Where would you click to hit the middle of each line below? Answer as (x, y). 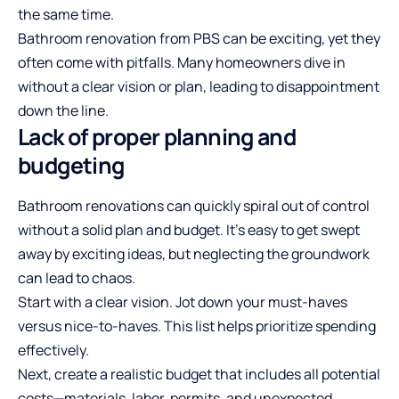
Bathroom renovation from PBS (120, 39)
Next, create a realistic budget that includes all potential (199, 375)
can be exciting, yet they (301, 39)
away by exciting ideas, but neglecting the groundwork (194, 254)
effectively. (53, 350)
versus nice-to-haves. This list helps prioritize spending (197, 326)
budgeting (71, 166)
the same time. (66, 15)
